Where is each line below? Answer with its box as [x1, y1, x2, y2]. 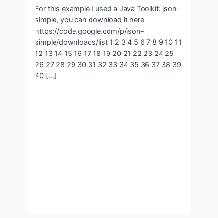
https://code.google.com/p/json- [35, 27, 145, 36]
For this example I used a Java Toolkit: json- [35, 4, 181, 14]
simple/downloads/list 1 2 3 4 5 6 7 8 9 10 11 [35, 38, 182, 47]
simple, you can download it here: [35, 16, 146, 25]
